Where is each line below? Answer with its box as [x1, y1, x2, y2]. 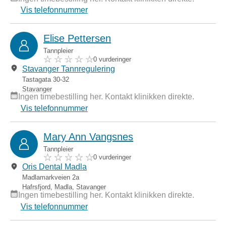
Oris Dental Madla [22, 162, 87, 172]
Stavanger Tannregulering [22, 64, 115, 73]
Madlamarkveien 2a [22, 174, 79, 182]
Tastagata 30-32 [22, 75, 69, 83]
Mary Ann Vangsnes [43, 131, 134, 142]
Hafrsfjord [22, 183, 50, 191]
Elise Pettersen [43, 33, 111, 44]
